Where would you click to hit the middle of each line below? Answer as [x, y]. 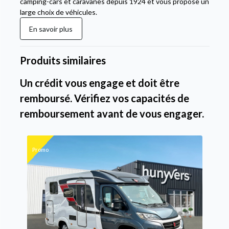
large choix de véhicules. [58, 12]
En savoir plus [51, 29]
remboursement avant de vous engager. [112, 113]
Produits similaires [63, 60]
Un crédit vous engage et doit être [99, 83]
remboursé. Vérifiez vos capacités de [104, 98]
